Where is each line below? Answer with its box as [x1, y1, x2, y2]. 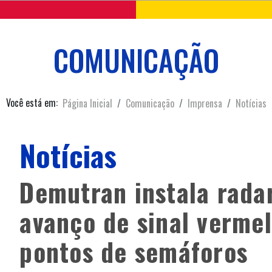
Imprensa [187, 96, 222, 111]
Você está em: [5, 95, 58, 110]
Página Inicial [62, 96, 112, 111]
